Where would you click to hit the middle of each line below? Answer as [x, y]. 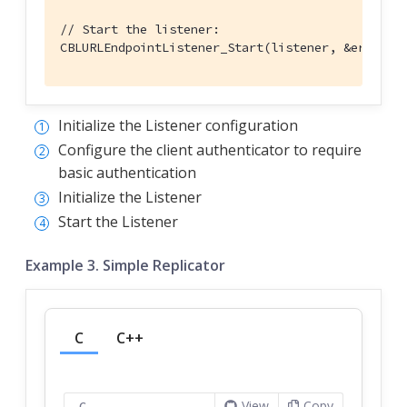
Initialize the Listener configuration [178, 126]
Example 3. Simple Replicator [125, 266]
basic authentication [127, 173]
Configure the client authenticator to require [210, 150]
